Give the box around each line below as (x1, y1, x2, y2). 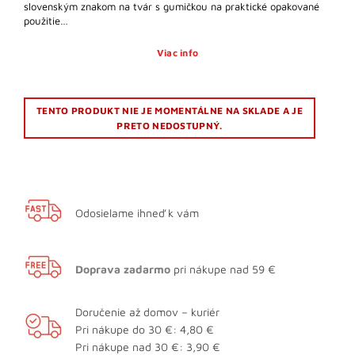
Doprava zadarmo (75, 262, 170, 277)
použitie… (24, 14, 68, 28)
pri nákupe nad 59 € (170, 262, 276, 277)
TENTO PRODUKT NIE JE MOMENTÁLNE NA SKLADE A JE (36, 105, 303, 117)
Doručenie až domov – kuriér (75, 305, 219, 319)
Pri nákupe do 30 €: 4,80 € (75, 323, 214, 337)
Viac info (156, 47, 199, 59)
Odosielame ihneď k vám (75, 206, 199, 220)
